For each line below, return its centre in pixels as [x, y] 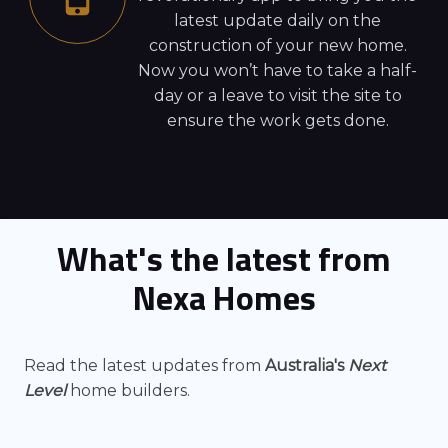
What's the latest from [224, 259]
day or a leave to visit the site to [277, 95]
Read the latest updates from [144, 366]
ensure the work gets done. [277, 120]
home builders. [128, 391]
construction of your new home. [277, 45]
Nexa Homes [224, 298]
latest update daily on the [277, 20]
